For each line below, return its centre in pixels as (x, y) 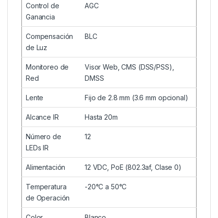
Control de (43, 6)
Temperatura (46, 187)
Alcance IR (42, 117)
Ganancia (40, 17)
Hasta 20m (101, 117)
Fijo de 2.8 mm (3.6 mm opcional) (136, 98)
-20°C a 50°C (106, 187)
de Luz (37, 48)
